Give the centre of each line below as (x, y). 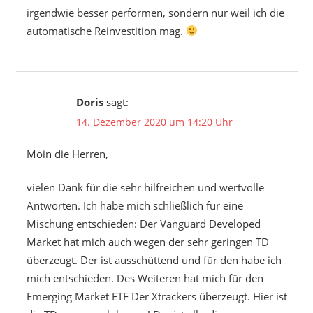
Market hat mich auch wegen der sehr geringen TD (147, 242)
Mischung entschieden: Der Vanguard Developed (143, 224)
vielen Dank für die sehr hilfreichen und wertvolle (145, 188)
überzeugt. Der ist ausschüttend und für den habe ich (154, 260)
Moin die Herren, (67, 153)
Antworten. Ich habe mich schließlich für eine (134, 206)
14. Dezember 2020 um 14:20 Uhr (154, 122)
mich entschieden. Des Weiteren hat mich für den (145, 278)
